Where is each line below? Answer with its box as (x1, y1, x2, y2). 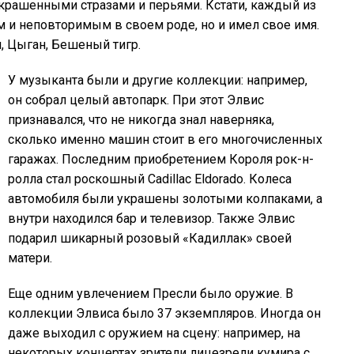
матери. (8, 250, 52, 265)
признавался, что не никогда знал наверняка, (8, 111, 274, 127)
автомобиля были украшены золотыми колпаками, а (8, 190, 322, 206)
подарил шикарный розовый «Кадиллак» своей (8, 230, 292, 246)
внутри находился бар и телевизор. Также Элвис (8, 210, 295, 226)
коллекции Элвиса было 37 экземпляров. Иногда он (8, 305, 321, 321)
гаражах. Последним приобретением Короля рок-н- (8, 151, 314, 167)
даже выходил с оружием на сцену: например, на (8, 325, 300, 341)
